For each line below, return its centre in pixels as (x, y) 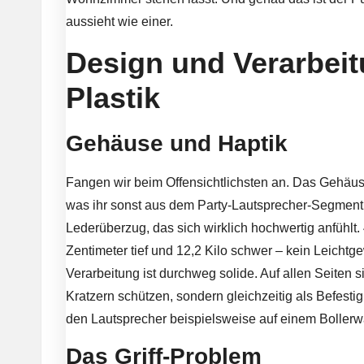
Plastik (113, 97)
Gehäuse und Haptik (177, 143)
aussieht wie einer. (119, 21)
